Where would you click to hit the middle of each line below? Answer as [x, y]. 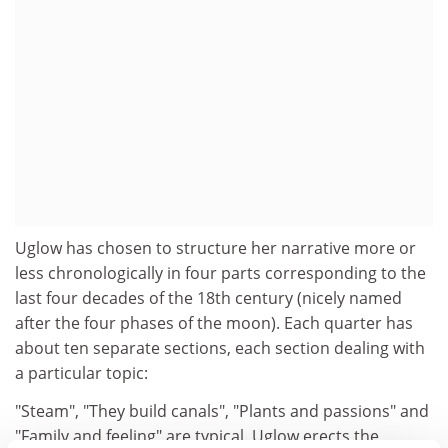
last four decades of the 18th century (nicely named [208, 298]
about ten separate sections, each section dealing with [220, 348]
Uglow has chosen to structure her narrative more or [215, 248]
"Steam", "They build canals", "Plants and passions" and [222, 410]
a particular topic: [81, 373]
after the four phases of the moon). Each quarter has [214, 323]
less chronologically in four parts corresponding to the [220, 273]
